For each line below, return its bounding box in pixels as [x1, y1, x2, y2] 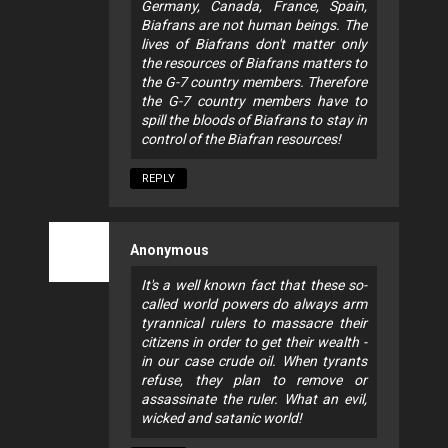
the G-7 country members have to [141, 92, 367, 109]
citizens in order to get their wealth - [141, 333, 367, 350]
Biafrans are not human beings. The [141, 16, 367, 33]
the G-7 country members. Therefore [141, 73, 367, 90]
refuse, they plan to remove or [141, 371, 367, 388]
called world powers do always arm [141, 295, 367, 312]
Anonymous [130, 241, 209, 258]
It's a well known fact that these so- [141, 276, 367, 293]
